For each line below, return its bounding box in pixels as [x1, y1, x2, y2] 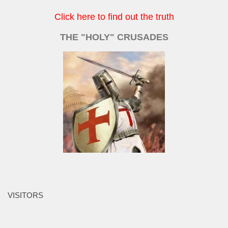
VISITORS [8, 191, 43, 200]
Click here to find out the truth [54, 12, 174, 22]
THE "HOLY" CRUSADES [60, 32, 168, 43]
